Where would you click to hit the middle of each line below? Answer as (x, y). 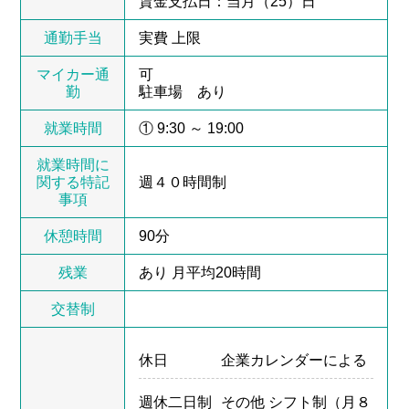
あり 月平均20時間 (200, 272)
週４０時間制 (183, 182)
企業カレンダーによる (294, 360)
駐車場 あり (183, 91)
